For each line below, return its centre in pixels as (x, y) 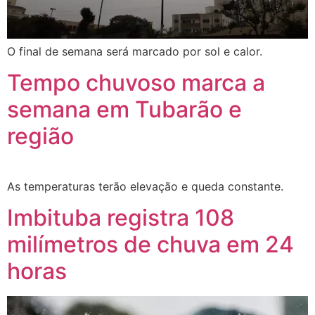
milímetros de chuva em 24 (150, 245)
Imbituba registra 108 (121, 218)
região (40, 136)
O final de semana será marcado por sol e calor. (135, 51)
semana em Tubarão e (124, 109)
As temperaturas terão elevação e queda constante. (147, 186)
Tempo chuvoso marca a (136, 82)
